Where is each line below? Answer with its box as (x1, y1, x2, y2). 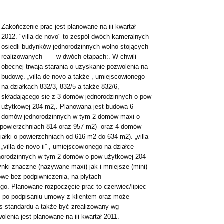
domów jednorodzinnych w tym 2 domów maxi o (1, 113, 140, 120)
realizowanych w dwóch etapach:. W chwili (1, 53, 136, 60)
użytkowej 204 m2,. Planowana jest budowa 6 (1, 103, 133, 110)
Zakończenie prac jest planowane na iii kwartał (1, 23, 136, 30)
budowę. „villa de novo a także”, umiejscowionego (1, 73, 145, 80)
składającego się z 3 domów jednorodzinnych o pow (1, 93, 151, 100)
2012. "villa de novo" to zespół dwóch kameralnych (1, 33, 149, 40)
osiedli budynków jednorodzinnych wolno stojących (1, 43, 148, 50)
